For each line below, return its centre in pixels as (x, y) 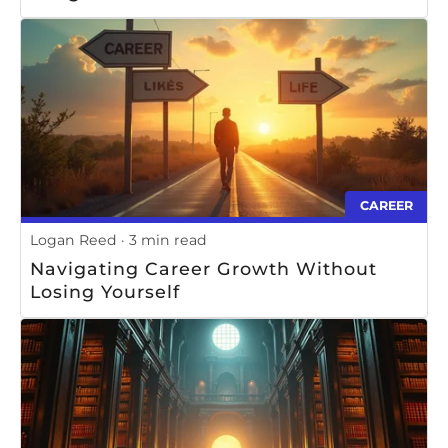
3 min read (168, 239)
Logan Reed (73, 239)
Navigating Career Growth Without (203, 268)
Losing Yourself (105, 291)
